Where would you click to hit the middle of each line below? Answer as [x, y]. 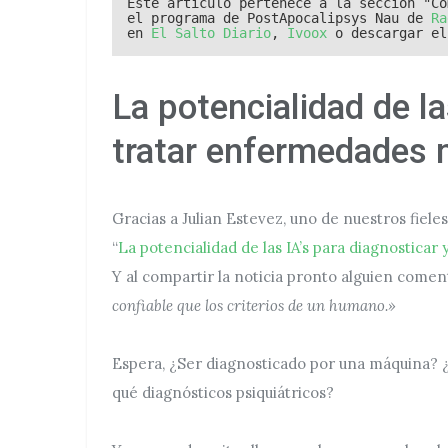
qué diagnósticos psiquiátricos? [223, 392]
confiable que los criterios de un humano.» [254, 305]
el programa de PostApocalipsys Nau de [279, 18]
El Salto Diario [211, 33]
